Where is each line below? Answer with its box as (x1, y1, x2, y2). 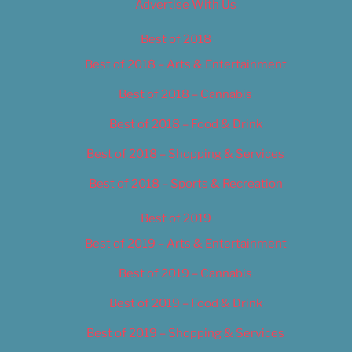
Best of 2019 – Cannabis (119, 266, 252, 280)
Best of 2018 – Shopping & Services (86, 146, 284, 161)
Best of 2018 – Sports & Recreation (88, 176, 283, 191)
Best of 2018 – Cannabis (119, 86, 252, 101)
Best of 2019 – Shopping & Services (86, 325, 284, 340)
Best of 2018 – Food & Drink (108, 116, 262, 131)
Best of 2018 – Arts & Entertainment (84, 57, 287, 71)
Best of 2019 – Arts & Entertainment (84, 236, 287, 251)
